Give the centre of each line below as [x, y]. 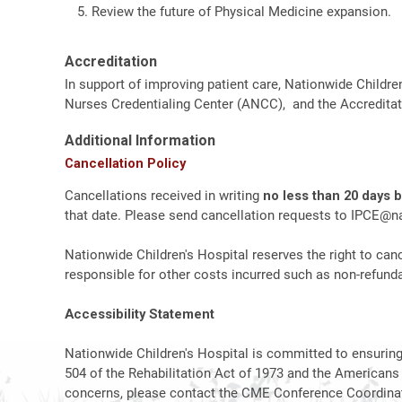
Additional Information [140, 140]
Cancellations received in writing [164, 196]
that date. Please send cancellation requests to [208, 216]
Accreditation [111, 61]
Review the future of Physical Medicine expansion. [241, 11]
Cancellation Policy [125, 163]
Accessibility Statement [140, 315]
